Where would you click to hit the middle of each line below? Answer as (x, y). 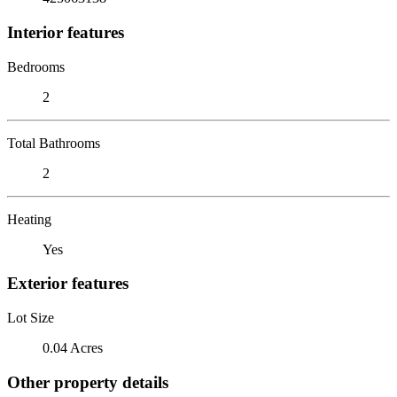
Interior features (66, 32)
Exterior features (68, 284)
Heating (29, 219)
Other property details (88, 382)
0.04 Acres (73, 347)
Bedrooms (36, 66)
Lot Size (31, 317)
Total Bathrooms (54, 143)
